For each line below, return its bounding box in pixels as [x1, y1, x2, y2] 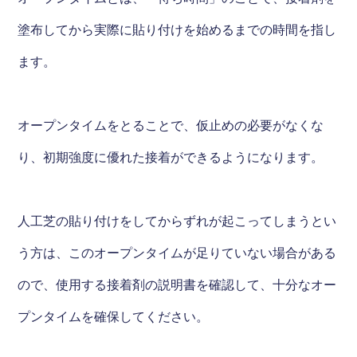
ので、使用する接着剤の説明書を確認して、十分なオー [18, 277, 337, 292]
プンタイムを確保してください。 [18, 309, 210, 324]
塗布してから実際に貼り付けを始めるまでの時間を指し [18, 22, 337, 37]
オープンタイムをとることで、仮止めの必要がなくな [18, 118, 324, 132]
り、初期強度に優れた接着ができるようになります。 [18, 150, 324, 164]
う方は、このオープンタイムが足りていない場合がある [18, 245, 337, 260]
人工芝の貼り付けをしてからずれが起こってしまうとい [18, 214, 337, 228]
